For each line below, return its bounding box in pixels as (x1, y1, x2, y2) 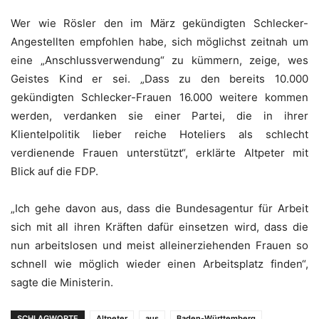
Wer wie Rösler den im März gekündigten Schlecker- (11, 16, 308, 31)
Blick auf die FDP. (11, 164, 98, 179)
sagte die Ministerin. (11, 276, 113, 290)
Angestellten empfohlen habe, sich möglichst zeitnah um (11, 35, 308, 49)
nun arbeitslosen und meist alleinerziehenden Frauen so (11, 239, 308, 253)
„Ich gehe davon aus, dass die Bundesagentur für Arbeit (11, 202, 308, 216)
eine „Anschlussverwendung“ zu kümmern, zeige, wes (11, 53, 308, 68)
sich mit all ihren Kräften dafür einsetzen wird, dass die (11, 220, 308, 234)
